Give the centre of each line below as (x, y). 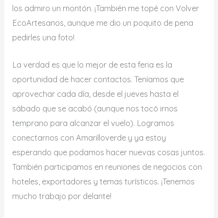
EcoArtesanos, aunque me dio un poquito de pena (103, 23)
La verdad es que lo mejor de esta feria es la (92, 65)
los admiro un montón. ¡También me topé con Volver (106, 8)
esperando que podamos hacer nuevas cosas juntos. (109, 153)
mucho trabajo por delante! (62, 196)
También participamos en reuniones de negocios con (107, 167)
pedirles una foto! (44, 37)
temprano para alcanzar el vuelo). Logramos (93, 123)
